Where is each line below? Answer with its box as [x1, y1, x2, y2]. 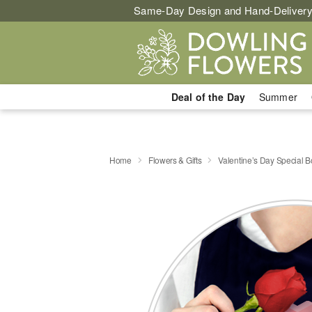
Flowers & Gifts [148, 153, 202, 166]
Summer [259, 90, 297, 104]
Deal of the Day [171, 90, 245, 104]
